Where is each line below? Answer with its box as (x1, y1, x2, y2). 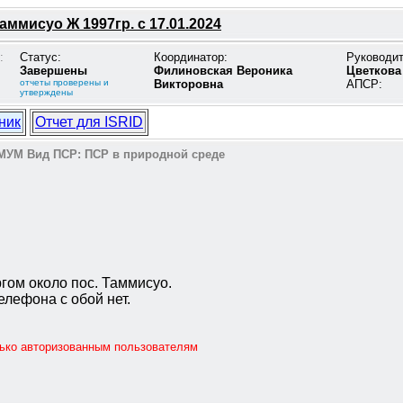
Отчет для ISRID (35, 114, 143, 130)
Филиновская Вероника (154, 64, 292, 77)
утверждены (20, 87, 73, 97)
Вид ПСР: (23, 148, 81, 161)
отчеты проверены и (20, 77, 109, 87)
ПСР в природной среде (85, 148, 225, 161)
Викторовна (154, 77, 223, 91)
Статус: (20, 50, 61, 64)
